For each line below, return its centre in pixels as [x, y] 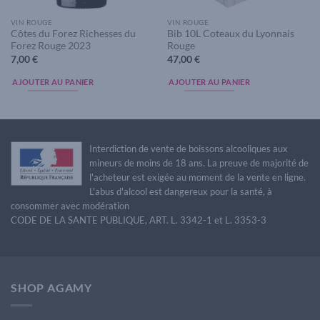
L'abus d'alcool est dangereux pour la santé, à [181, 192]
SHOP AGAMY [51, 288]
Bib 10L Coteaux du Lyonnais [230, 34]
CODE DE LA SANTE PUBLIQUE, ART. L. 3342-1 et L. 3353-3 [139, 220]
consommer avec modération [70, 206]
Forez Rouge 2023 [50, 46]
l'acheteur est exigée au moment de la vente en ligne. [197, 177]
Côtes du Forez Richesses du [73, 34]
